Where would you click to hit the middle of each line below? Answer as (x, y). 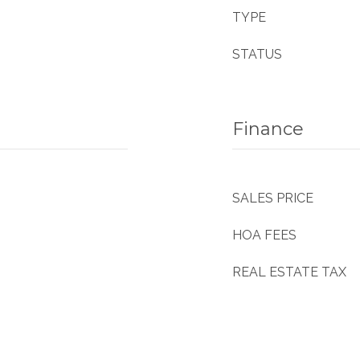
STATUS (257, 54)
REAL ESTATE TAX (289, 272)
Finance (268, 129)
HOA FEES (264, 235)
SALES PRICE (273, 198)
